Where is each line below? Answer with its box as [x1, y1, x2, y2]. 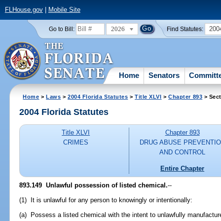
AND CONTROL [159, 148, 206, 156]
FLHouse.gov [4, 6, 43, 14]
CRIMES [63, 139, 89, 147]
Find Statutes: [167, 26, 204, 32]
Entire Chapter [160, 164, 205, 172]
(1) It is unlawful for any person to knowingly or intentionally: [19, 196, 193, 204]
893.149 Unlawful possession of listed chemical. [19, 181, 168, 189]
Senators [148, 71, 180, 79]
